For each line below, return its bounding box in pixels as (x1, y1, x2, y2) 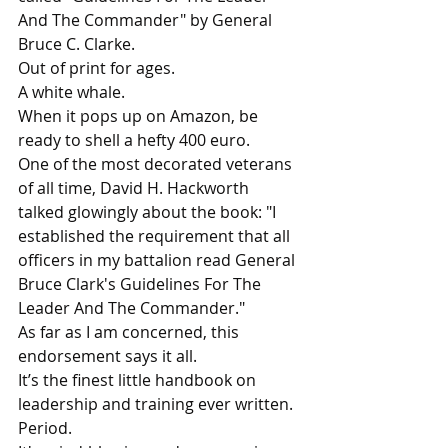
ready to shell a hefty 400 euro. (18, 128, 250, 151)
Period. (18, 416, 72, 439)
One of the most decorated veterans (18, 152, 296, 175)
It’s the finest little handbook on (18, 368, 260, 391)
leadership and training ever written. (18, 392, 293, 415)
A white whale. (18, 80, 125, 103)
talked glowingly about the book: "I (18, 200, 280, 223)
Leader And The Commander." (18, 296, 245, 319)
